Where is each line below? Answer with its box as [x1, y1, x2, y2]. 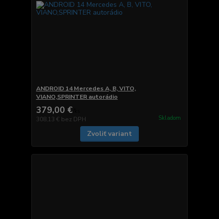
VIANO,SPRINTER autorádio [36, 92, 118, 101]
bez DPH [61, 115, 86, 123]
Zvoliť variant [87, 129, 132, 138]
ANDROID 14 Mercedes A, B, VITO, [36, 84, 136, 92]
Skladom [158, 114, 181, 122]
